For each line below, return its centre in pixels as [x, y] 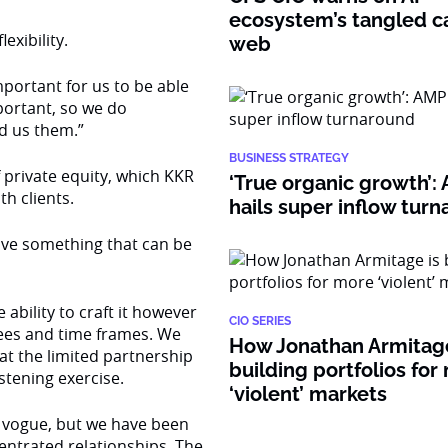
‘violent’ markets [308, 394]
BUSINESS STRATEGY [289, 158]
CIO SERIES [260, 321]
